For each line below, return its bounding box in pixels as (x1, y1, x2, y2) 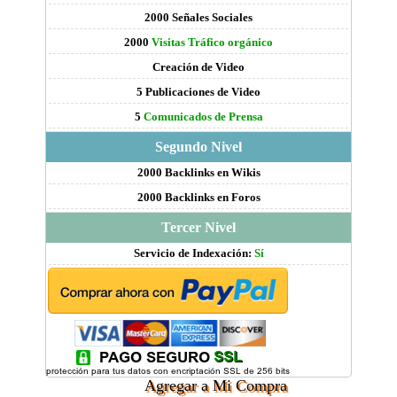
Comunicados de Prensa (143, 110, 263, 123)
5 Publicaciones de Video (136, 85, 261, 98)
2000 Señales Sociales (144, 11, 253, 24)
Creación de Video (152, 60, 245, 74)
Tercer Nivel (161, 220, 236, 235)
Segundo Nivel (155, 139, 242, 154)
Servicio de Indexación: (133, 246, 254, 260)
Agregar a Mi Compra (144, 377, 288, 394)
